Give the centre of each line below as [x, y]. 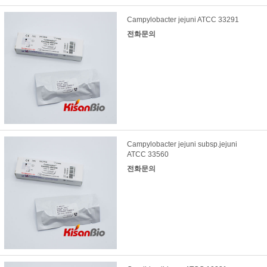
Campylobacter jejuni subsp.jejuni [182, 145]
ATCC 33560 [148, 155]
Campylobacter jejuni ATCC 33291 [183, 19]
